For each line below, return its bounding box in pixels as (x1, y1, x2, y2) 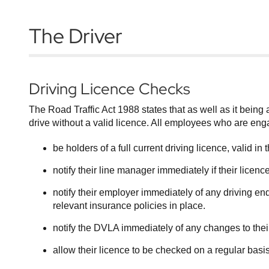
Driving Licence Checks (29, 79, 190, 99)
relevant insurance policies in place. (53, 201, 205, 211)
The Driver (29, 22, 122, 49)
